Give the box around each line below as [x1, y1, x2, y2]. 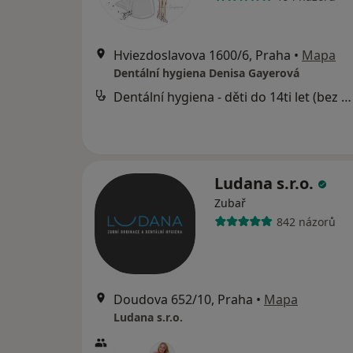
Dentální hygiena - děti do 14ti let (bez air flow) [341, 88, 351, 106]
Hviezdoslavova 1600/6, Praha [113, 46, 291, 64]
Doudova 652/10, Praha [113, 291, 253, 308]
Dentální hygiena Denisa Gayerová [113, 65, 299, 80]
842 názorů [276, 214, 336, 229]
